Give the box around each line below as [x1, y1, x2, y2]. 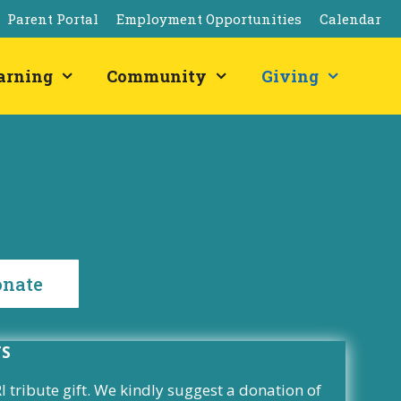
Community [107, 65, 208, 87]
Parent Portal [7, 10, 98, 28]
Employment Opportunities [116, 10, 302, 28]
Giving [260, 65, 319, 87]
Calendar [320, 10, 381, 28]
